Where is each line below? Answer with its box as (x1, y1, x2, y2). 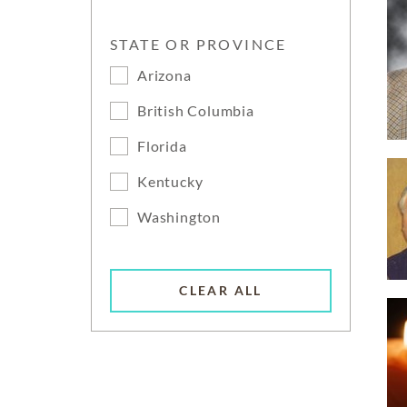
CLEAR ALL (179, 283, 263, 299)
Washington (137, 208, 221, 225)
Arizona (137, 66, 192, 84)
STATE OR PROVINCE (110, 35, 287, 53)
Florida (137, 137, 187, 154)
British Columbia (137, 102, 254, 119)
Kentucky (137, 173, 203, 190)
